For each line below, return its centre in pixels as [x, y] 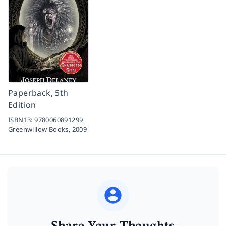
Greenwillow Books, [40, 129]
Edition [22, 105]
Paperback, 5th [38, 93]
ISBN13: [21, 119]
